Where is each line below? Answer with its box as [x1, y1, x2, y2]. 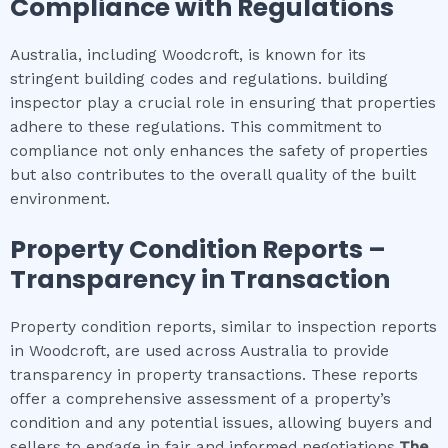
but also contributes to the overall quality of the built [10, 165, 416, 184]
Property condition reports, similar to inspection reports [10, 318, 437, 337]
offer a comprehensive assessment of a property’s [10, 390, 391, 409]
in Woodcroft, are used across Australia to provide [10, 342, 389, 361]
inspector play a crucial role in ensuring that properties [10, 93, 436, 112]
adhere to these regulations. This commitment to [10, 117, 382, 136]
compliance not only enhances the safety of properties [10, 141, 428, 160]
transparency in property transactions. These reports [10, 366, 418, 385]
